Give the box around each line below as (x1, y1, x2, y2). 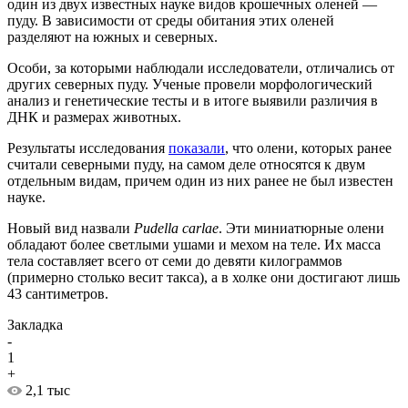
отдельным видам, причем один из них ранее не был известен (7, 173, 393, 189)
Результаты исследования (7, 140, 168, 157)
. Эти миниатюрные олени (219, 220, 384, 237)
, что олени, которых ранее (225, 140, 392, 157)
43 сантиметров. (7, 286, 108, 302)
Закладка (7, 317, 63, 333)
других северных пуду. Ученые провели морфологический (7, 76, 372, 93)
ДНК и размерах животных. (7, 109, 181, 126)
